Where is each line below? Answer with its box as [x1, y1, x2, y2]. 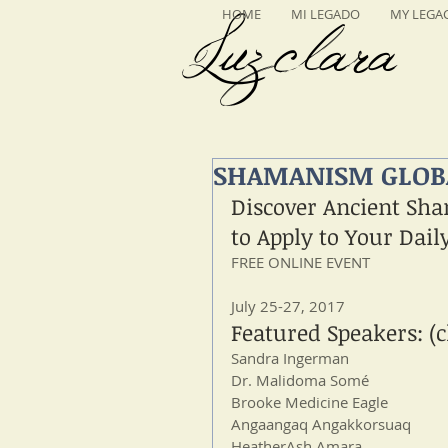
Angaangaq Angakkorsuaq [231, 414, 411, 434]
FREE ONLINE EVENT [231, 252, 370, 272]
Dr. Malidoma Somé [231, 370, 369, 390]
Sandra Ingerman [231, 348, 353, 368]
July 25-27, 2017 [231, 296, 345, 316]
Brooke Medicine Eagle [231, 392, 392, 412]
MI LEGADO [291, 5, 360, 23]
